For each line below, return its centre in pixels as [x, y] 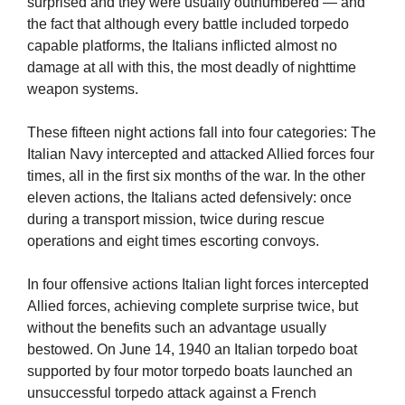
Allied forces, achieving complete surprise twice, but [193, 306]
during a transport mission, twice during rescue [176, 220]
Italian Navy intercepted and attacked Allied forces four [201, 155]
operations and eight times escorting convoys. [173, 241]
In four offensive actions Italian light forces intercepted [198, 285]
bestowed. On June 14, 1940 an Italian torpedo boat [192, 350]
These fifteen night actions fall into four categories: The [202, 133]
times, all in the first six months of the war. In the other [196, 176]
